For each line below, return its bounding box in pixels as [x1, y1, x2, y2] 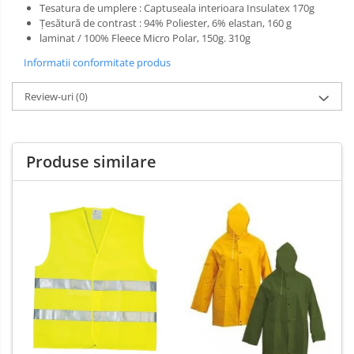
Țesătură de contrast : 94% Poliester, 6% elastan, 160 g [40, 16, 292, 31]
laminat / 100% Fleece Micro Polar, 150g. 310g [40, 31, 250, 46]
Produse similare [26, 151, 156, 173]
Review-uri [24, 89, 76, 104]
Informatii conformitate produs [24, 55, 171, 70]
